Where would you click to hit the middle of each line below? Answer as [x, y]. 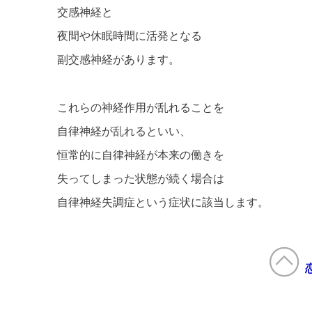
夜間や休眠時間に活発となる [130, 36]
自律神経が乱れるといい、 [124, 131]
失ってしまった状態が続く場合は [141, 178]
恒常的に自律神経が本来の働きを [141, 155]
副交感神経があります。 [118, 60]
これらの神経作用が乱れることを [141, 107]
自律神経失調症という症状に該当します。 [163, 202]
